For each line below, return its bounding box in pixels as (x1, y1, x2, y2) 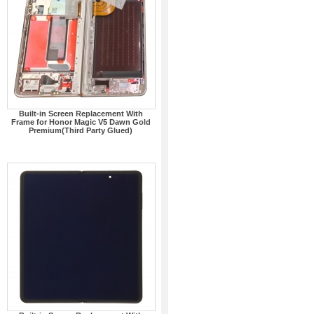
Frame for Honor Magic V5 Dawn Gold (11, 118, 151, 126)
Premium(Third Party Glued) (29, 126, 132, 135)
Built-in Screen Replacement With (18, 109, 143, 118)
